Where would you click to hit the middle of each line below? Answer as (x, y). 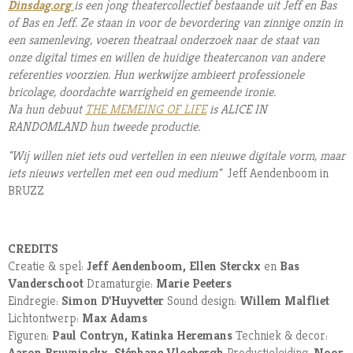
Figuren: (28, 336)
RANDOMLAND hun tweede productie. (104, 127)
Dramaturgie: (120, 284)
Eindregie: (35, 301)
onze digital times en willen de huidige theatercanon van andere (166, 58)
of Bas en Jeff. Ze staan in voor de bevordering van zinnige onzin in (175, 23)
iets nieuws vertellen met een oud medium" (118, 173)
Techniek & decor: (282, 336)
